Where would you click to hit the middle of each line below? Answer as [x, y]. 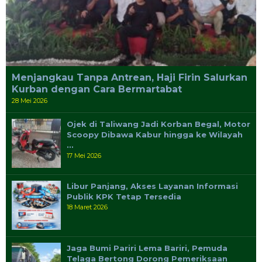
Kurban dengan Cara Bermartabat [97, 89]
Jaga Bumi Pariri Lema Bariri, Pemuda [147, 248]
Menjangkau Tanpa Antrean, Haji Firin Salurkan [130, 77]
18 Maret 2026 [87, 207]
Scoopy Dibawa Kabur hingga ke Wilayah [155, 134]
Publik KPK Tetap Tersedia [124, 196]
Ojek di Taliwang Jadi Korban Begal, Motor [158, 124]
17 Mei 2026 [84, 155]
